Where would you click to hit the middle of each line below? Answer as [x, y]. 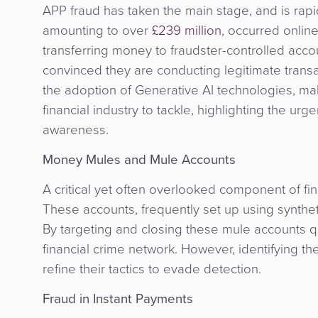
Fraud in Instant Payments [118, 299]
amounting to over [97, 31]
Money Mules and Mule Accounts [139, 160]
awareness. [76, 130]
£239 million [187, 31]
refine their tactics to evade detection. [152, 269]
